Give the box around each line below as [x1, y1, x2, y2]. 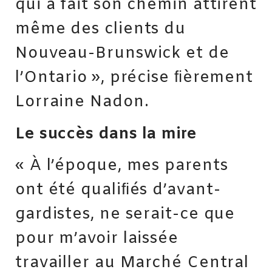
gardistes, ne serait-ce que [15, 204, 236, 225]
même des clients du [15, 19, 186, 40]
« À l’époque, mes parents [15, 155, 228, 177]
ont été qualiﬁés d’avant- [15, 180, 221, 201]
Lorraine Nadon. [15, 92, 149, 113]
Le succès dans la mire [15, 123, 197, 144]
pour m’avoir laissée [15, 228, 178, 250]
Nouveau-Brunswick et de [15, 43, 229, 64]
